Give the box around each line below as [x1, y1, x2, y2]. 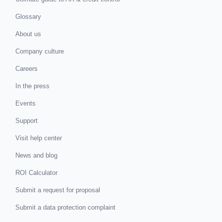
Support [15, 116, 38, 124]
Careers [15, 64, 38, 72]
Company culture [15, 47, 64, 55]
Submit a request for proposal [15, 186, 101, 194]
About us [15, 30, 42, 38]
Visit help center [15, 134, 62, 142]
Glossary [15, 12, 42, 20]
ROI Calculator [15, 168, 58, 176]
